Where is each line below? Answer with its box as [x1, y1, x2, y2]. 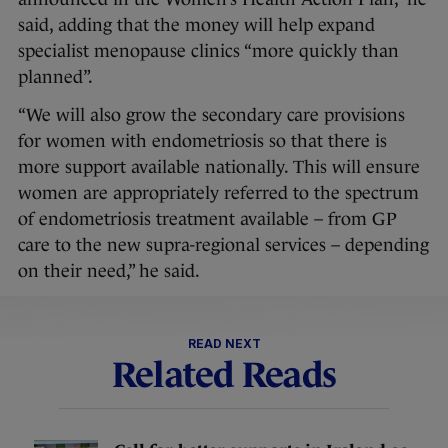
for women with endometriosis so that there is [18, 131, 387, 152]
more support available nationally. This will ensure [18, 157, 420, 178]
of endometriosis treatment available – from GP [18, 209, 397, 230]
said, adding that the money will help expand [18, 15, 375, 36]
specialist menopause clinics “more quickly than [18, 41, 399, 62]
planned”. [18, 67, 93, 88]
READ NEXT [187, 336, 261, 352]
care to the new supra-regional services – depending [18, 235, 429, 256]
